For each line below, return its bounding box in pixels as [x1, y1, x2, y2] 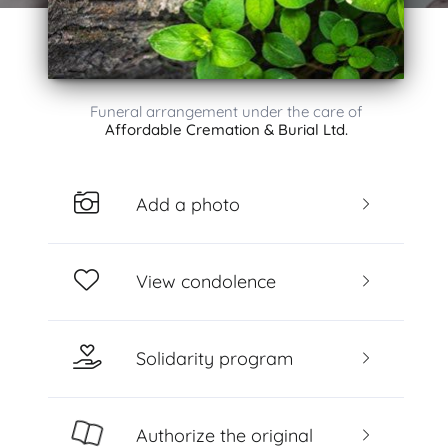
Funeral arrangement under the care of [90, 102, 362, 121]
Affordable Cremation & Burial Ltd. [104, 120, 348, 139]
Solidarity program [135, 346, 293, 370]
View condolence [135, 269, 276, 293]
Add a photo [135, 192, 240, 216]
